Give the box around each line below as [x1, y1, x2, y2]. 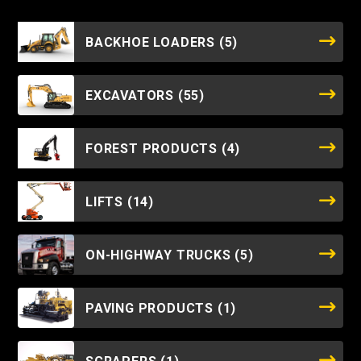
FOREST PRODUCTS [85, 140, 222, 156]
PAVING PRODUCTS [85, 300, 218, 316]
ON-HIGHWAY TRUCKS [85, 247, 235, 263]
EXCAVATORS [85, 87, 178, 103]
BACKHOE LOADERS [85, 34, 219, 50]
